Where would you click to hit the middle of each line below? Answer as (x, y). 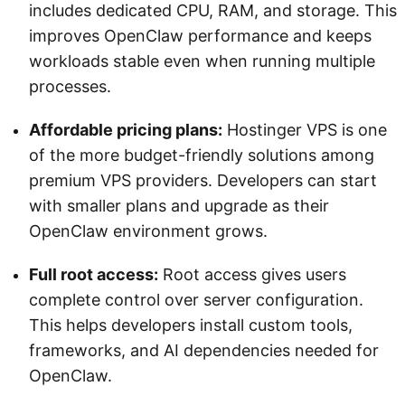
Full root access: (94, 274)
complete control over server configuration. (196, 299)
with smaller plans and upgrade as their (179, 205)
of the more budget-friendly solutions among (202, 155)
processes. (70, 86)
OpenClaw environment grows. (148, 231)
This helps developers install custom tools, (191, 325)
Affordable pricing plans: (126, 129)
